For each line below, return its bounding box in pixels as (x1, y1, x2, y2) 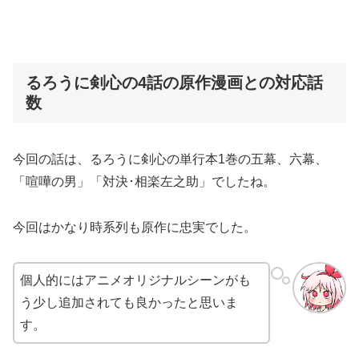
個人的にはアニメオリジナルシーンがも (20, 272, 251, 287)
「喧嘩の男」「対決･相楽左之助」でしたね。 (13, 174, 276, 188)
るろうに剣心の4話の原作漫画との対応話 (26, 73, 323, 91)
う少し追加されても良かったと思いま (20, 295, 238, 309)
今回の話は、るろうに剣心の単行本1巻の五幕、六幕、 (13, 151, 328, 166)
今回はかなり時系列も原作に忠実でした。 (13, 220, 256, 234)
